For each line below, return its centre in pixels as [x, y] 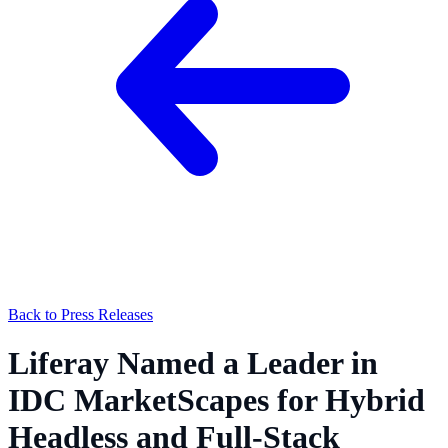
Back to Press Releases [80, 314]
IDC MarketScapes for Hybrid [216, 400]
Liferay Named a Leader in [193, 363]
